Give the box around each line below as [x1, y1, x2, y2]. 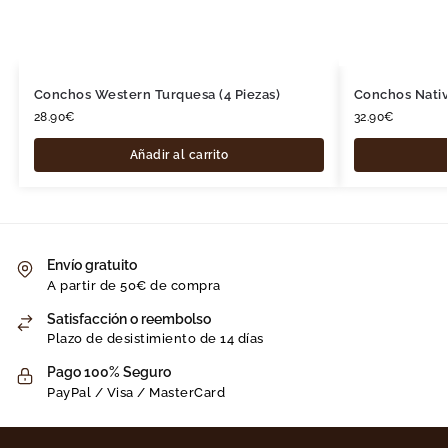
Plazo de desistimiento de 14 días [47, 331, 264, 347]
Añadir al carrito [129, 148, 228, 163]
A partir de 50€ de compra [47, 277, 221, 293]
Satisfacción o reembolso [47, 310, 211, 327]
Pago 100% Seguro [47, 364, 171, 381]
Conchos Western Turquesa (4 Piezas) [33, 87, 281, 103]
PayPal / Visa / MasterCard [47, 384, 225, 400]
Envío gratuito [47, 257, 137, 274]
